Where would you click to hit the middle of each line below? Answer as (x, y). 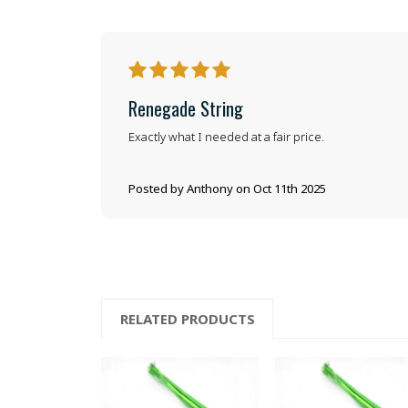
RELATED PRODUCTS (187, 319)
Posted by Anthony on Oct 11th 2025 (228, 188)
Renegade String (186, 109)
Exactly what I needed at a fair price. (227, 137)
